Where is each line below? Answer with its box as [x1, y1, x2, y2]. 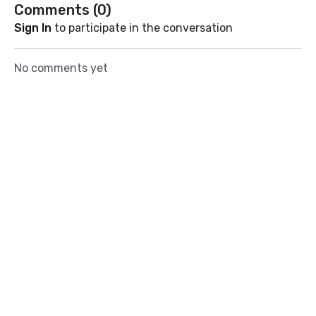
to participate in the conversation [51, 21, 233, 35]
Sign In [14, 21, 51, 35]
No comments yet [14, 61, 108, 75]
